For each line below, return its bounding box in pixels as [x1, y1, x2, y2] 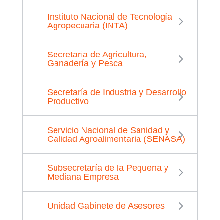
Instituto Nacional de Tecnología [47, 11, 172, 22]
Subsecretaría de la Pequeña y [47, 163, 168, 173]
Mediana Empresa [47, 171, 119, 182]
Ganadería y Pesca [47, 58, 123, 68]
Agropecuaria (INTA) [47, 20, 128, 30]
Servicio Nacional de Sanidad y [47, 125, 169, 135]
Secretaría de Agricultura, [47, 49, 147, 59]
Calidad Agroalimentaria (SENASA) [47, 134, 185, 144]
